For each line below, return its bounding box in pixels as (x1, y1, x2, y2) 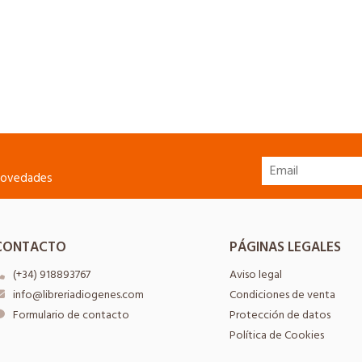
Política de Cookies (229, 326, 324, 344)
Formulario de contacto (12, 305, 129, 324)
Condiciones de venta (229, 285, 335, 304)
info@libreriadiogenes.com (12, 285, 144, 304)
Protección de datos (229, 305, 330, 324)
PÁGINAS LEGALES (229, 236, 341, 259)
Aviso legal (229, 265, 282, 284)
